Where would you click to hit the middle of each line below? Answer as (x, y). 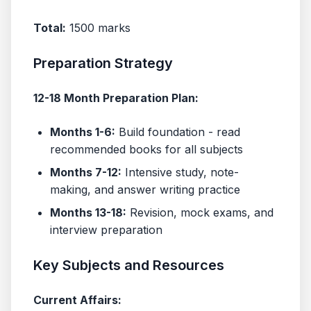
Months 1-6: (83, 132)
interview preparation (106, 230)
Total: (50, 28)
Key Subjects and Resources (129, 265)
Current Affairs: (77, 300)
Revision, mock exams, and (200, 212)
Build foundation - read (178, 132)
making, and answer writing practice (145, 190)
